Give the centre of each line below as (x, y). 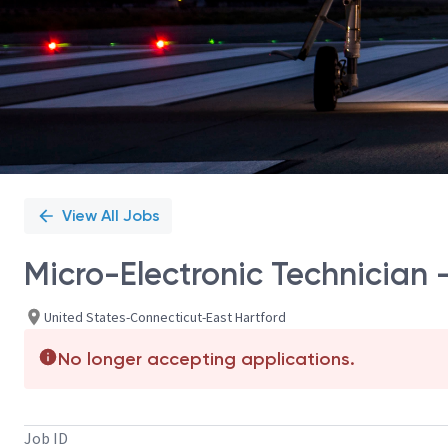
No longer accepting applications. (206, 359)
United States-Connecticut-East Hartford (165, 316)
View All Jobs (111, 215)
